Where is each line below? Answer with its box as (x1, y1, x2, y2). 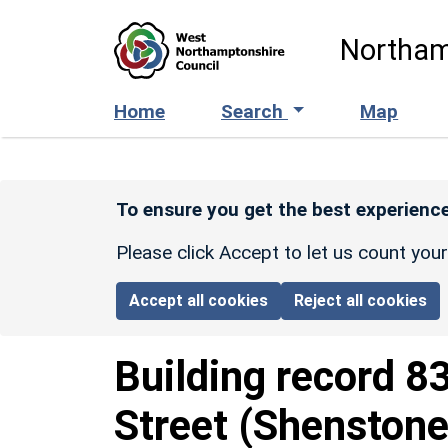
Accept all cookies (129, 290, 269, 310)
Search (221, 99, 288, 123)
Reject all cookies (294, 290, 428, 310)
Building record (114, 351, 405, 401)
